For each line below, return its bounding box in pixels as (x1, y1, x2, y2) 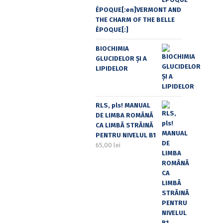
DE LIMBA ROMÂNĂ (96, 111, 153, 119)
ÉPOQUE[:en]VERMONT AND (96, 5, 181, 13)
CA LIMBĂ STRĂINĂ (96, 121, 153, 129)
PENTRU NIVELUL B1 (96, 131, 156, 139)
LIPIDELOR (96, 65, 128, 72)
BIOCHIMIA (96, 45, 129, 52)
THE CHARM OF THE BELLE (96, 15, 175, 23)
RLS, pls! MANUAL (96, 102, 150, 110)
